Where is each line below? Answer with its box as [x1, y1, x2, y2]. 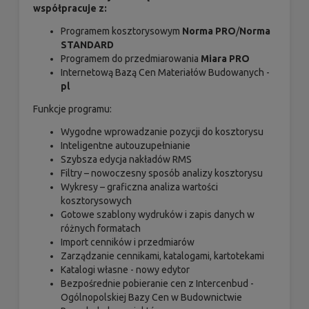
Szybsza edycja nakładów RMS [61, 154, 192, 166]
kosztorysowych [61, 195, 132, 207]
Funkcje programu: [33, 103, 112, 115]
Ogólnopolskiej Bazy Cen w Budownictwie [61, 292, 242, 303]
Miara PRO [201, 53, 250, 65]
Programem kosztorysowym [61, 26, 182, 37]
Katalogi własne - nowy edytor [61, 264, 190, 276]
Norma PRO [182, 26, 236, 37]
